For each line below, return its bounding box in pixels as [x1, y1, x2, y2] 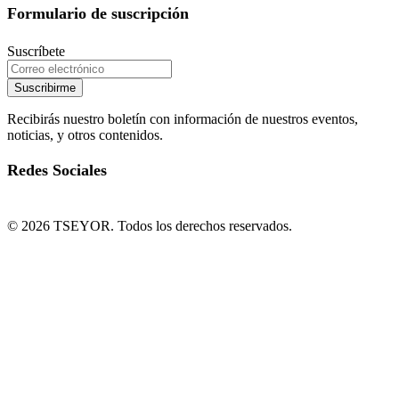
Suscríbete [7, 43, 65, 59]
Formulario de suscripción [7, 4, 189, 22]
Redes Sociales [7, 160, 107, 179]
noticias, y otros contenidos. [7, 126, 163, 142]
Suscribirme [14, 80, 76, 94]
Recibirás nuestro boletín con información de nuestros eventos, [7, 110, 358, 126]
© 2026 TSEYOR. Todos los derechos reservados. [7, 217, 292, 233]
